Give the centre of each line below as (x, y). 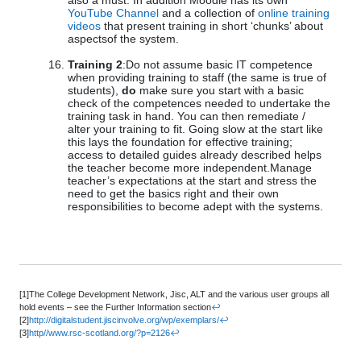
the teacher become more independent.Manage (190, 168)
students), (95, 91)
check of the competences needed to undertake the (199, 104)
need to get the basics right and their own (173, 194)
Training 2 (95, 65)
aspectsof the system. (123, 39)
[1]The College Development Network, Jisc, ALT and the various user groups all (174, 295)
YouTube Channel (113, 13)
